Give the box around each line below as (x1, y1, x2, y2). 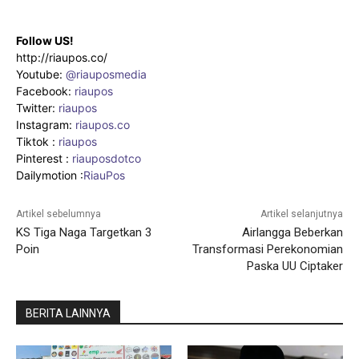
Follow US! (16, 34, 74, 48)
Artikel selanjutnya (260, 208, 343, 220)
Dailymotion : (16, 168, 83, 183)
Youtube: (16, 67, 66, 82)
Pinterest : (16, 151, 69, 166)
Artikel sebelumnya (16, 208, 101, 220)
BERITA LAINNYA (26, 307, 111, 321)
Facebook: (16, 84, 75, 99)
